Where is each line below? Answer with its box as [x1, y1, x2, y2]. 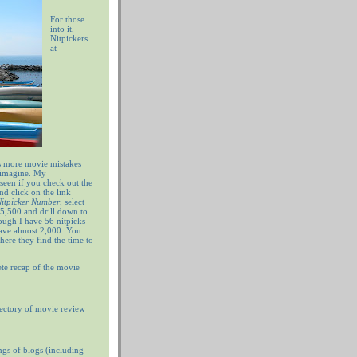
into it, [50, 24, 74, 34]
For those [50, 14, 84, 25]
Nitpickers [50, 33, 88, 44]
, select [60, 196, 84, 206]
